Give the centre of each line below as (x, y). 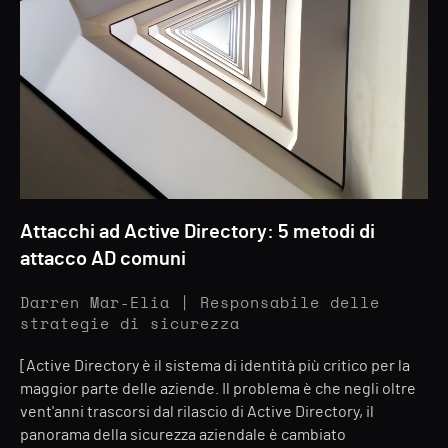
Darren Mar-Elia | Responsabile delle (200, 303)
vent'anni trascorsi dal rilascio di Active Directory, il (197, 412)
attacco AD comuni (103, 259)
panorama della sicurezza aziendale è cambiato (183, 435)
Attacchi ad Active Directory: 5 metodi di (197, 232)
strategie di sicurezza (130, 324)
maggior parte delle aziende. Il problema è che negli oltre (218, 389)
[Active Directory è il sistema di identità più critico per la (215, 366)
